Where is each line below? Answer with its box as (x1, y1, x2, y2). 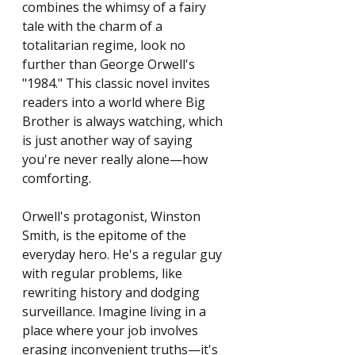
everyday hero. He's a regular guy (22, 246, 225, 264)
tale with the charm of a (22, 17, 166, 36)
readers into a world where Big (22, 94, 208, 112)
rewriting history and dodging (22, 284, 203, 302)
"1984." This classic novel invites (22, 74, 213, 93)
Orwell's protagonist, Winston (22, 208, 204, 226)
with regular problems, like (22, 265, 185, 283)
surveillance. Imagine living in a (22, 303, 209, 321)
